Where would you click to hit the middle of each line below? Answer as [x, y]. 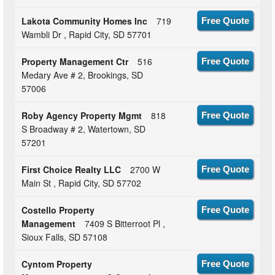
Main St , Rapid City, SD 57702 [82, 183]
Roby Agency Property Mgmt [82, 116]
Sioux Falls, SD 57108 [65, 237]
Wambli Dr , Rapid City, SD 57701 [87, 35]
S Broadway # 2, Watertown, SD [84, 129]
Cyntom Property [57, 264]
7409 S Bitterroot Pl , [125, 224]
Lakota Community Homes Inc [85, 21]
